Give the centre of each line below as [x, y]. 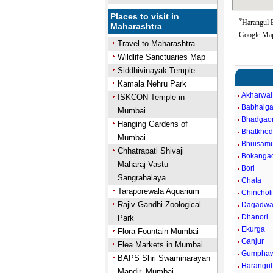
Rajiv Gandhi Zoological [159, 204]
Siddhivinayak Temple [156, 70]
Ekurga [253, 229]
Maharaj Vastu [143, 164]
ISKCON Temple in [151, 97]
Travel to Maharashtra [156, 44]
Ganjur [253, 241]
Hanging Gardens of [152, 124]
